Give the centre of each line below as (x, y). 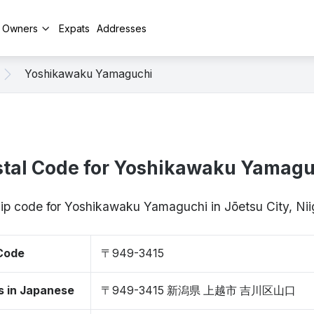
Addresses (122, 28)
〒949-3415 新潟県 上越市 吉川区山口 (198, 291)
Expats (74, 28)
